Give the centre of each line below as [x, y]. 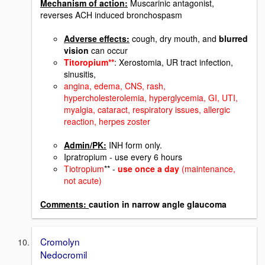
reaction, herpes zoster [107, 122]
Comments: [64, 204]
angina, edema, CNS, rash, [115, 86]
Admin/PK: [85, 145]
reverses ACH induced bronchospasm [111, 15]
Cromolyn [60, 242]
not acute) [83, 181]
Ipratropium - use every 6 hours [123, 157]
